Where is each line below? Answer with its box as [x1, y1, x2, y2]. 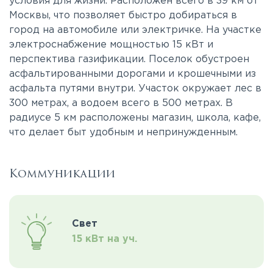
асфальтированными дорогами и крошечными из [9, 69, 256, 79]
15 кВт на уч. [72, 235, 137, 244]
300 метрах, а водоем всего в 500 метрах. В [9, 99, 233, 108]
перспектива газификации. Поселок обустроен [9, 55, 249, 64]
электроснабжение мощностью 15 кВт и [9, 40, 213, 49]
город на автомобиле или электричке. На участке [9, 26, 261, 35]
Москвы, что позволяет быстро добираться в [9, 11, 237, 20]
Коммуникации [9, 166, 115, 182]
